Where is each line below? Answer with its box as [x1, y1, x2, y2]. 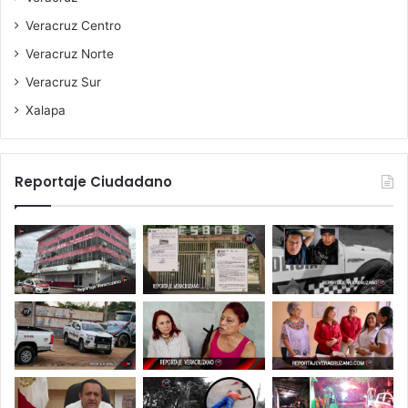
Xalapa [25, 103, 66, 118]
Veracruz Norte [25, 46, 114, 62]
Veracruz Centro [25, 18, 121, 34]
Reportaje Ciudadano [15, 172, 172, 192]
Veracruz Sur [25, 75, 101, 90]
